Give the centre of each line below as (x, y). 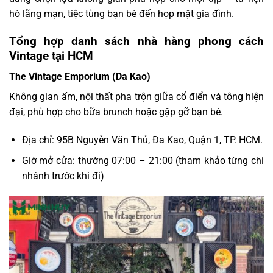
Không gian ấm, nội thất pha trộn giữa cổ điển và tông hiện (136, 97)
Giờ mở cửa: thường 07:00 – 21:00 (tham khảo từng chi (143, 161)
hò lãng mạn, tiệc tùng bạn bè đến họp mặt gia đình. (122, 13)
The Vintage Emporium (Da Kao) (80, 77)
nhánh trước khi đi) (63, 176)
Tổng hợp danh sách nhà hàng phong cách (136, 41)
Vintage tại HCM (51, 55)
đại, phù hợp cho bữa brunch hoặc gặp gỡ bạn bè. (116, 112)
